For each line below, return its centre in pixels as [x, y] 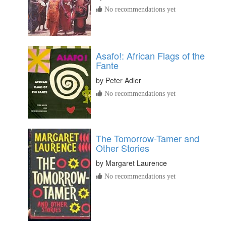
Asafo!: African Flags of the [150, 55]
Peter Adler [123, 80]
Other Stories [123, 148]
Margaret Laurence [136, 163]
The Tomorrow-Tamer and [148, 138]
